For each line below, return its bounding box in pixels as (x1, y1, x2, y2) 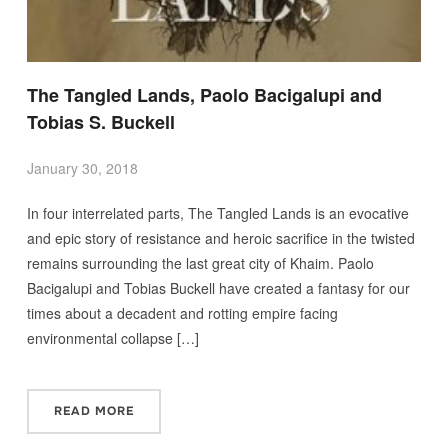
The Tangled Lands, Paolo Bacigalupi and (26, 81, 382, 108)
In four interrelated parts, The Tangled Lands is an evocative (26, 202, 409, 223)
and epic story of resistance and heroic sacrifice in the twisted (26, 227, 415, 248)
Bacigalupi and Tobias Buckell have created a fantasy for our (26, 277, 410, 298)
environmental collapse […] (26, 327, 199, 348)
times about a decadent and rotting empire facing (26, 302, 338, 323)
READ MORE (53, 402, 134, 419)
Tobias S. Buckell (26, 108, 175, 135)
